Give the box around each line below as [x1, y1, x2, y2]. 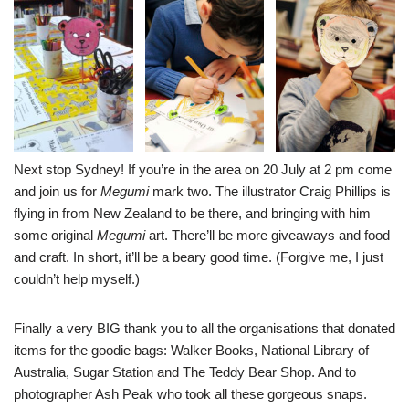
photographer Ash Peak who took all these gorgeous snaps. [14, 386, 367, 403]
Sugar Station [73, 364, 153, 381]
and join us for [14, 184, 100, 200]
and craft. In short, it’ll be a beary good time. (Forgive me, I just [14, 249, 383, 266]
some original [14, 227, 97, 244]
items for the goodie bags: [14, 342, 171, 359]
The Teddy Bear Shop [183, 364, 311, 381]
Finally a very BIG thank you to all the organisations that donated [14, 320, 395, 337]
